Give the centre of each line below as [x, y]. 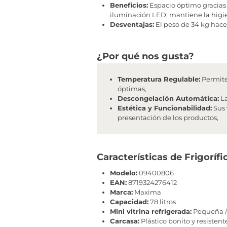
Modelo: [124, 173]
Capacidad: [129, 201]
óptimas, [132, 89]
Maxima [147, 192]
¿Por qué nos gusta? [145, 56]
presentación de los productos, [168, 118]
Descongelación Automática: [168, 99]
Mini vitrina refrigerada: [151, 211]
